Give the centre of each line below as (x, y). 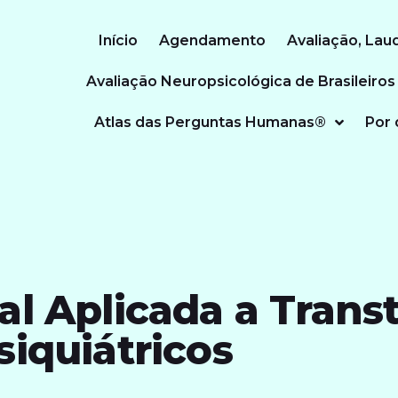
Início (118, 41)
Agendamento (212, 41)
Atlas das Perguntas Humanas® (210, 123)
